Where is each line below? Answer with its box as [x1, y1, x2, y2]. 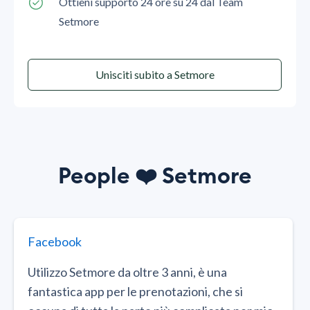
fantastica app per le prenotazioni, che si [28, 283, 243, 299]
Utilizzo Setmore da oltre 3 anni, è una [28, 264, 227, 280]
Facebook [28, 233, 82, 249]
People [58, 165, 130, 188]
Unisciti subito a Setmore [95, 67, 215, 81]
